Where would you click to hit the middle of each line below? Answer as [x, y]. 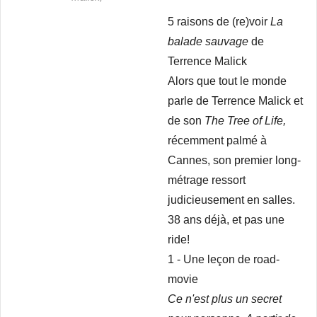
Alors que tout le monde [227, 81]
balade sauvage [208, 41]
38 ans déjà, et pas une [226, 220]
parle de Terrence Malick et [235, 101]
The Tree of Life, [245, 121]
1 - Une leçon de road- [224, 259]
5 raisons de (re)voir [219, 22]
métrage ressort [207, 180]
